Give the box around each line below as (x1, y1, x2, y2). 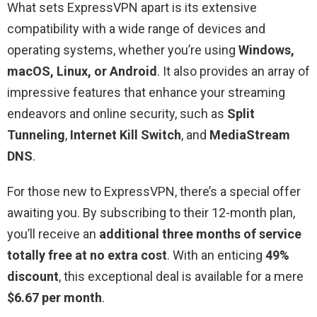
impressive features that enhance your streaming (7, 84, 285, 100)
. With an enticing (167, 247, 263, 263)
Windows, (238, 42, 294, 57)
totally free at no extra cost (7, 247, 167, 263)
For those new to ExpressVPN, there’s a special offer (7, 183, 301, 199)
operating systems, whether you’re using (7, 42, 238, 57)
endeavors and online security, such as (7, 105, 227, 121)
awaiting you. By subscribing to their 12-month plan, (7, 204, 295, 220)
